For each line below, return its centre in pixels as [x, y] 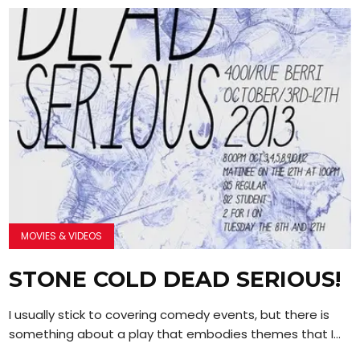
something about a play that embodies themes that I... [175, 333]
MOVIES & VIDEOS [62, 235]
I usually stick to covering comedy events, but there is [170, 314]
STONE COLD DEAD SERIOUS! [175, 279]
